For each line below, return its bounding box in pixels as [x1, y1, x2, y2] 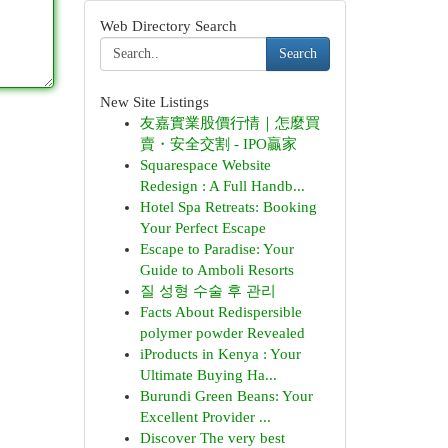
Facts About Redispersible [139, 304, 302, 320]
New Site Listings [99, 94, 209, 110]
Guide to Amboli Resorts [139, 262, 294, 278]
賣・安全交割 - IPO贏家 [139, 136, 297, 152]
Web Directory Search [99, 18, 237, 34]
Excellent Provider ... [139, 409, 271, 425]
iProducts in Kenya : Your [139, 346, 301, 362]
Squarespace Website [139, 157, 271, 173]
